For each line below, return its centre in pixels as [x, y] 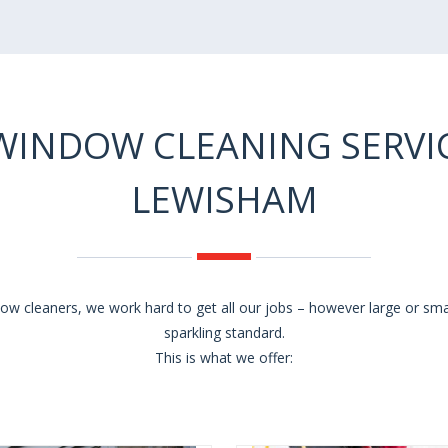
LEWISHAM [224, 199]
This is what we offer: [224, 358]
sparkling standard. [224, 333]
